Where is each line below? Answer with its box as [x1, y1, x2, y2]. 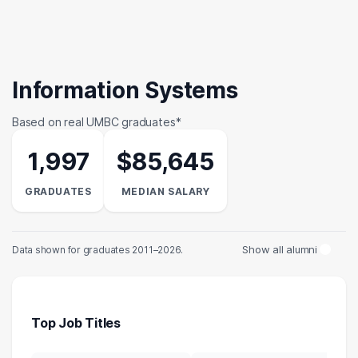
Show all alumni [242, 243, 317, 257]
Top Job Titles [31, 314, 121, 331]
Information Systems [12, 77, 238, 105]
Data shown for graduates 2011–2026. [12, 243, 184, 256]
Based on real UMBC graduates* [12, 115, 181, 129]
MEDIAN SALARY [121, 185, 210, 198]
